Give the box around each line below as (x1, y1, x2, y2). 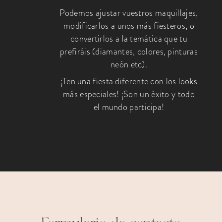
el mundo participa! (93, 101, 165, 114)
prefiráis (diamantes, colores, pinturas (60, 45, 198, 58)
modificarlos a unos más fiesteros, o (63, 19, 194, 32)
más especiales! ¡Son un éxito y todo (63, 88, 195, 101)
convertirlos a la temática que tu (70, 32, 187, 45)
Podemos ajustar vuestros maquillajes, (59, 6, 198, 19)
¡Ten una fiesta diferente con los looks (60, 75, 198, 88)
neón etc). (111, 57, 147, 71)
